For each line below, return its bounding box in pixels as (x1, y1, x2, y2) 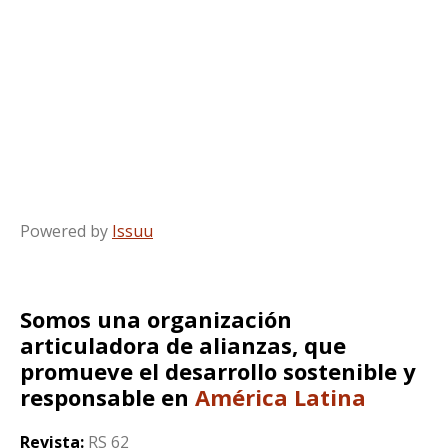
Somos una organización (20, 304, 292, 334)
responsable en (20, 382, 195, 412)
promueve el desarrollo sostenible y (20, 356, 416, 386)
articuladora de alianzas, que (20, 330, 346, 360)
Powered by (20, 220, 112, 242)
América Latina (195, 382, 366, 412)
